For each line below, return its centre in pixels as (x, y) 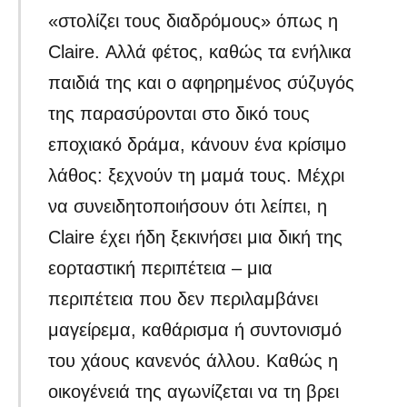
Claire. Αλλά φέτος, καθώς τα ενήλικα (200, 52)
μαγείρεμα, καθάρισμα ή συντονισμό (195, 330)
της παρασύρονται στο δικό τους (179, 114)
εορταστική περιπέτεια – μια (161, 268)
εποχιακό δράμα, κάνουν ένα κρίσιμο (198, 145)
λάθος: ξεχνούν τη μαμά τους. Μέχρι (197, 176)
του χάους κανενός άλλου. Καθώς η (194, 361)
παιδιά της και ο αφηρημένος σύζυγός (202, 83)
